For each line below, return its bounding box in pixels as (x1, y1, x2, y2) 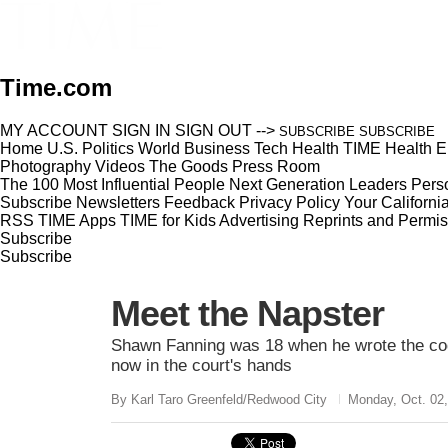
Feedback (164, 193, 235, 211)
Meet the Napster (111, 292, 384, 334)
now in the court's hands (111, 355, 292, 375)
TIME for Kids (120, 211, 216, 229)
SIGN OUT (175, 121, 252, 139)
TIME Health (343, 139, 432, 157)
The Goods (149, 157, 228, 175)
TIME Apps (38, 211, 116, 229)
